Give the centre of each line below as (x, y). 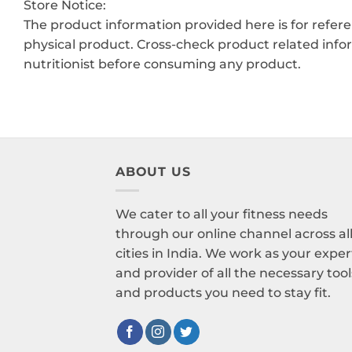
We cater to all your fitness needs (222, 214)
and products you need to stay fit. (223, 293)
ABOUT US (153, 171)
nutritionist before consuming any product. (162, 64)
